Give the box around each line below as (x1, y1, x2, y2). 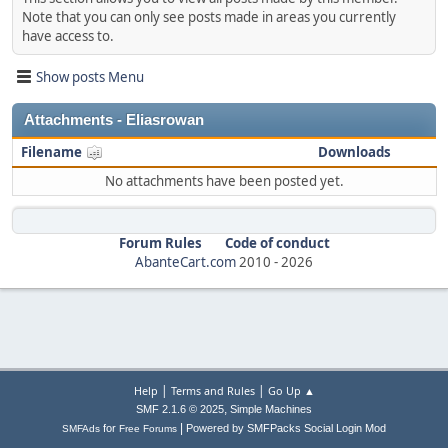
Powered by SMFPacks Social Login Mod (186, 422, 386, 434)
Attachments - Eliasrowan (24, 112, 204, 128)
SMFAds (62, 423, 100, 434)
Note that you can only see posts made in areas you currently (22, 8, 396, 26)
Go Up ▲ (267, 383, 315, 398)
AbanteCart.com (135, 253, 236, 271)
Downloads (317, 143, 391, 161)
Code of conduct (224, 234, 330, 252)
